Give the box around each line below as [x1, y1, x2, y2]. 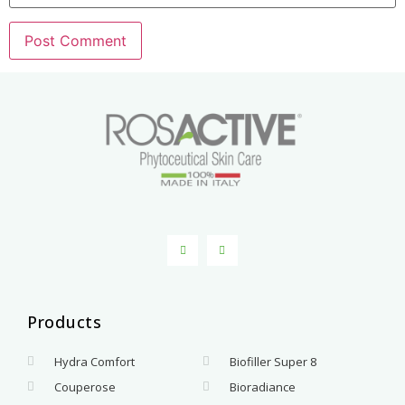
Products [27, 310, 102, 333]
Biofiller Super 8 [230, 353, 317, 370]
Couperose [54, 378, 117, 395]
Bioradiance [230, 378, 297, 395]
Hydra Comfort [54, 353, 136, 370]
